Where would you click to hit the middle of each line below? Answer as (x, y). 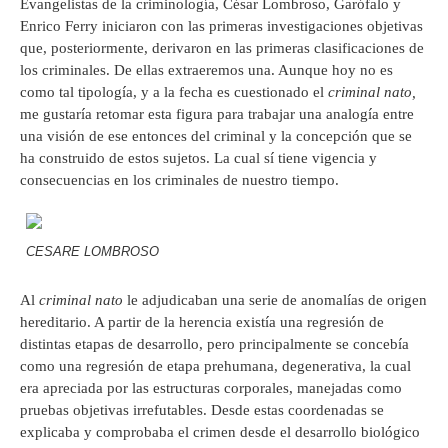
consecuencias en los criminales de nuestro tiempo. (179, 180)
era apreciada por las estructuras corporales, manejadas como (211, 387)
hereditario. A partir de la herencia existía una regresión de (202, 321)
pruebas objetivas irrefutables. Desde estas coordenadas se (202, 409)
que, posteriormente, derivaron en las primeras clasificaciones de (222, 48)
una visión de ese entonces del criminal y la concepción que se (216, 136)
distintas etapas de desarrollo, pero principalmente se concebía (214, 343)
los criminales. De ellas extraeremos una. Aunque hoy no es (206, 70)
